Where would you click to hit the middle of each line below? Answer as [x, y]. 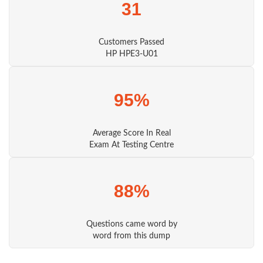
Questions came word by [131, 225]
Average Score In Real [131, 134]
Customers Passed [131, 43]
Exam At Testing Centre [131, 145]
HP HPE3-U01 [131, 54]
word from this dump [131, 236]
